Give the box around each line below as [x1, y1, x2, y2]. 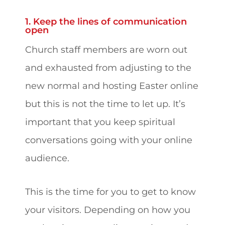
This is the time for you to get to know [25, 186, 196, 197]
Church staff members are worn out [25, 44, 187, 55]
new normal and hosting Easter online [25, 80, 198, 91]
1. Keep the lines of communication [25, 16, 187, 27]
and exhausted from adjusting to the [25, 62, 191, 73]
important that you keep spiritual [25, 117, 175, 128]
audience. [25, 153, 72, 164]
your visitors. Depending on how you [25, 204, 190, 215]
